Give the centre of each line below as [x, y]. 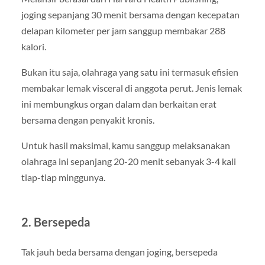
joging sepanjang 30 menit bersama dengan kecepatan [130, 15]
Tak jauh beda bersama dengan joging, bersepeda [119, 252]
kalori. [33, 47]
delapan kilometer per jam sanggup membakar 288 [123, 31]
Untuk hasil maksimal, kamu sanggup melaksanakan [125, 146]
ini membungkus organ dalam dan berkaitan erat [119, 104]
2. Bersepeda [55, 222]
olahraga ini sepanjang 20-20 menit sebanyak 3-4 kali [128, 161]
